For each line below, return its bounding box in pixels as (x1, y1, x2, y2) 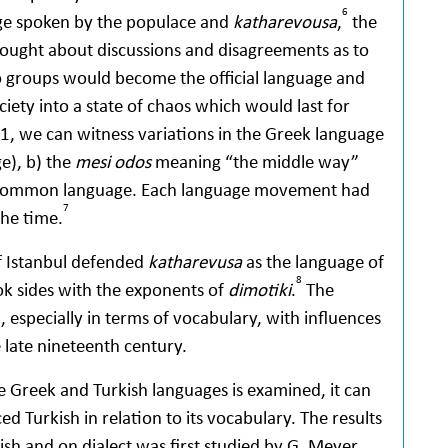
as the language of (242, 249, 384, 273)
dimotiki (228, 277, 291, 301)
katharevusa (148, 249, 242, 273)
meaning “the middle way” (151, 149, 359, 173)
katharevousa (233, 9, 337, 33)
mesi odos (75, 149, 151, 173)
